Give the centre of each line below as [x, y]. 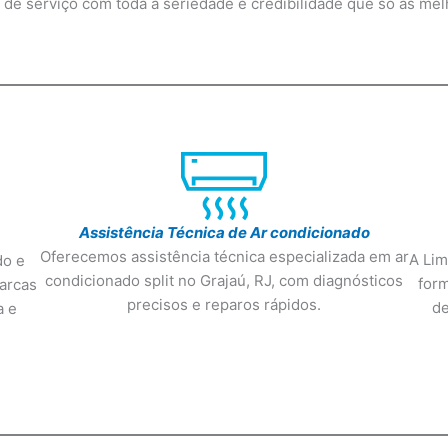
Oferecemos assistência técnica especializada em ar [224, 256]
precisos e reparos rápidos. [224, 304]
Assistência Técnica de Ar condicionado [224, 232]
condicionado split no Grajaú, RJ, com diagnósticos [224, 280]
